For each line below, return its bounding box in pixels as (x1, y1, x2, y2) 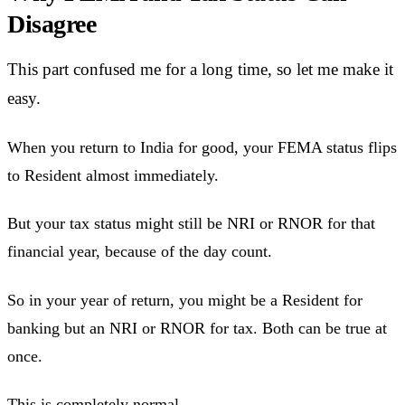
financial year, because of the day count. (7, 242, 272, 261)
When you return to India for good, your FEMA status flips (7, 137, 397, 156)
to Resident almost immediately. (7, 165, 219, 184)
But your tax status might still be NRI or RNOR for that (7, 214, 375, 233)
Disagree (7, 10, 97, 39)
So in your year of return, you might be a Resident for (7, 290, 363, 309)
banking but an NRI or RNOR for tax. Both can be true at (7, 318, 387, 337)
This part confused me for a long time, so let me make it (7, 60, 393, 80)
